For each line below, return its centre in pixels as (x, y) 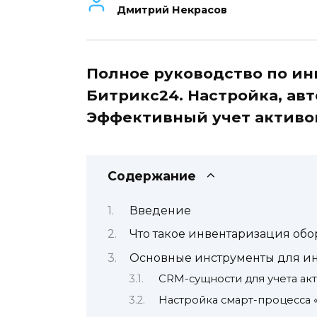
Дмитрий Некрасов (172, 10)
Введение (160, 211)
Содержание (152, 175)
